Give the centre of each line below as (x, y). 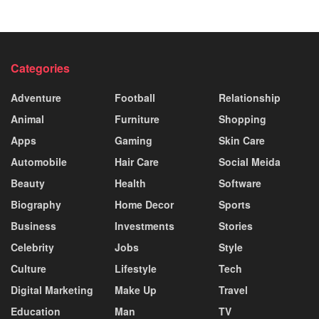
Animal (27, 119)
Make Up (136, 289)
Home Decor (144, 204)
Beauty (28, 183)
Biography (36, 204)
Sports (235, 204)
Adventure (36, 97)
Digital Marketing (52, 289)
